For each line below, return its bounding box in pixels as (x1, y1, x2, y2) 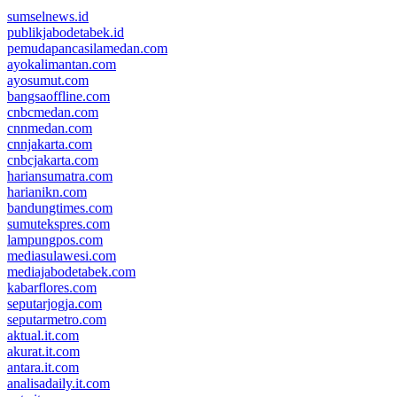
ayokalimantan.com (7, 56, 116, 72)
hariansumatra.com (7, 167, 113, 183)
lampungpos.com (7, 231, 103, 247)
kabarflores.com (7, 279, 97, 295)
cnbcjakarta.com (7, 152, 98, 167)
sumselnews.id (7, 8, 89, 24)
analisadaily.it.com (7, 375, 110, 391)
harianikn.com (7, 183, 87, 199)
